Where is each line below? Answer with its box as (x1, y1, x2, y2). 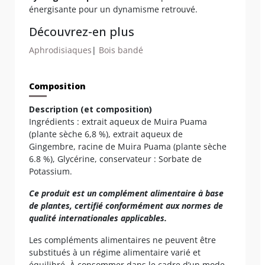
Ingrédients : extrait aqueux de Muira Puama (29, 115, 207, 127)
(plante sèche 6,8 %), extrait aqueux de (29, 128, 183, 140)
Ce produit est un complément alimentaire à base (29, 187, 224, 199)
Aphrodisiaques (29, 44, 92, 56)
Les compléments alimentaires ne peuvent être (29, 234, 216, 245)
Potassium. (29, 165, 72, 177)
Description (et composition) (29, 103, 152, 115)
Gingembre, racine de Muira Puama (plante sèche (29, 140, 227, 152)
